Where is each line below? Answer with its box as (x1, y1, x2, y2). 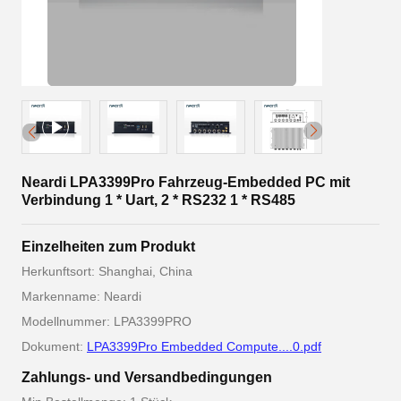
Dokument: (21, 339, 87, 354)
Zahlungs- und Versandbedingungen (21, 370, 272, 385)
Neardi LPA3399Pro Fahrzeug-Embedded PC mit (21, 175, 350, 190)
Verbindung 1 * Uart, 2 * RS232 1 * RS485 (21, 192, 295, 208)
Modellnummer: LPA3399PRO (21, 314, 192, 328)
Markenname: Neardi (21, 289, 141, 303)
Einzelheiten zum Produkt (21, 239, 195, 254)
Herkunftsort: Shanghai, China (21, 264, 192, 278)
